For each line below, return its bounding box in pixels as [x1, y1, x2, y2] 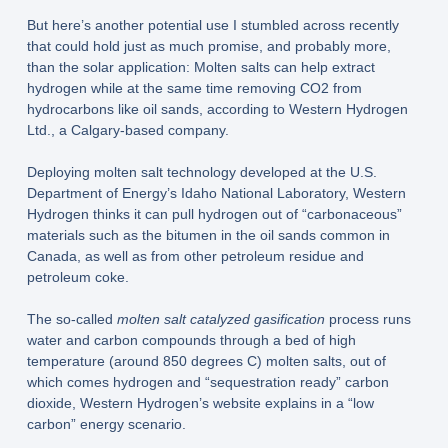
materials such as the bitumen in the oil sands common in [26, 227, 390, 244]
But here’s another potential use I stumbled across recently [26, 17, 399, 34]
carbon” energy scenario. [26, 416, 186, 433]
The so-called [26, 311, 117, 328]
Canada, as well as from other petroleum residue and [26, 248, 364, 265]
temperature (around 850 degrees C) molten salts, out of [26, 353, 386, 370]
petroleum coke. [26, 269, 129, 286]
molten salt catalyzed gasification [116, 311, 325, 328]
